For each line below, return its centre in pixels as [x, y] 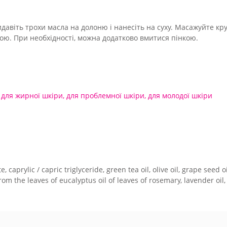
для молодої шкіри [180, 95]
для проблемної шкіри [105, 95]
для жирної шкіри [32, 95]
